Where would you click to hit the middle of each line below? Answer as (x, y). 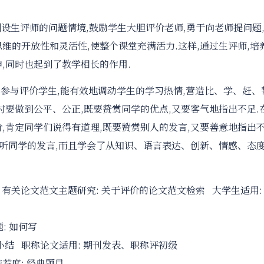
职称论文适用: (49, 245)
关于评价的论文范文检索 (153, 190)
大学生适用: (234, 190)
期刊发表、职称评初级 (130, 245)
